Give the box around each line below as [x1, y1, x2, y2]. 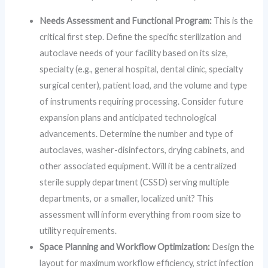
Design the [210, 241, 255, 252]
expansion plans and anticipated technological [39, 112, 217, 123]
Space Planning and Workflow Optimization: [39, 241, 211, 252]
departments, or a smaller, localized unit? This [39, 193, 214, 203]
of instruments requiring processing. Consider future [39, 96, 244, 106]
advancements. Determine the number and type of [39, 128, 234, 139]
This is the [212, 15, 254, 26]
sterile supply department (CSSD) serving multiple [39, 176, 230, 187]
